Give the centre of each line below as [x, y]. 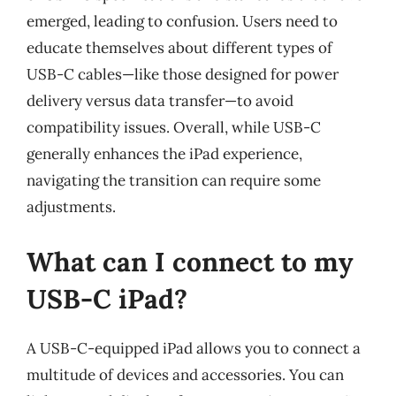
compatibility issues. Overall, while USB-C [174, 127]
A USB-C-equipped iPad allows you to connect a [194, 348]
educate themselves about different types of [179, 48]
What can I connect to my [190, 261]
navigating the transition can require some [174, 180]
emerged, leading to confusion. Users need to [182, 21]
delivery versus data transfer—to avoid [160, 101]
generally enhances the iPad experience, [164, 154]
